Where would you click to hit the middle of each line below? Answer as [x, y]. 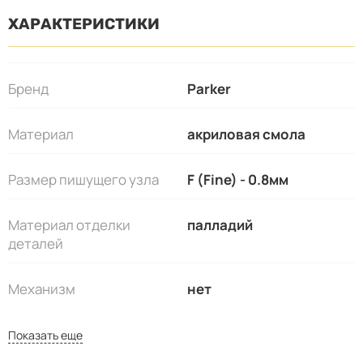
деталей [36, 243]
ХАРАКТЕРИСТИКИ [84, 23]
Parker [209, 88]
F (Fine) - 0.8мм [238, 179]
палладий [220, 224]
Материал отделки [69, 224]
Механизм [42, 288]
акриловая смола [247, 134]
